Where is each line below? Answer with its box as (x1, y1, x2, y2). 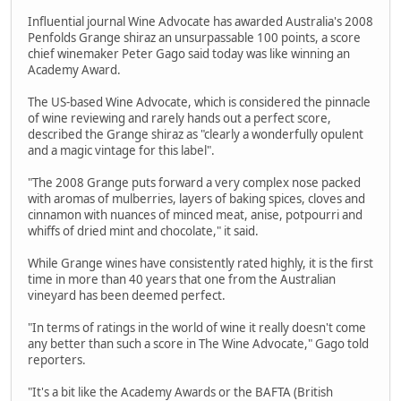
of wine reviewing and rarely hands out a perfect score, (28, 110, 331, 127)
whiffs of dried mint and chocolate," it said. (28, 223, 259, 240)
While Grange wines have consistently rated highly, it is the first (28, 255, 373, 272)
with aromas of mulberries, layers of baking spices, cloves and (28, 191, 365, 208)
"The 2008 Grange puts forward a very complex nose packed (28, 175, 361, 192)
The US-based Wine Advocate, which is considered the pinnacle (28, 94, 371, 111)
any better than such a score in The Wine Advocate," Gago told (28, 336, 369, 353)
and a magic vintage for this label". (28, 142, 215, 159)
